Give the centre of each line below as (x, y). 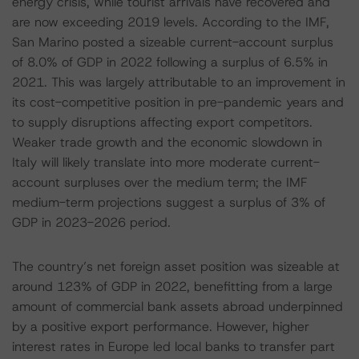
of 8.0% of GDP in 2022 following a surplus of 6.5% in (170, 62)
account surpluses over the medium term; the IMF (159, 182)
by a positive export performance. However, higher (161, 327)
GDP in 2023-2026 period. (91, 222)
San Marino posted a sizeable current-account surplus (173, 42)
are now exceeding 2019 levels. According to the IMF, (171, 22)
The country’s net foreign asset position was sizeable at (176, 266)
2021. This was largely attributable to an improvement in (179, 82)
